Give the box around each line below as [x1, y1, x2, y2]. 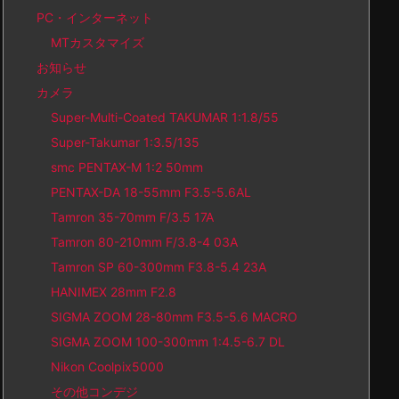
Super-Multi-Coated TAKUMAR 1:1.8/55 [51, 110, 279, 125]
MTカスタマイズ [51, 35, 144, 50]
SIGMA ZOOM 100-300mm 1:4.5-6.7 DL [51, 334, 285, 349]
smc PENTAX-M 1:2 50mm [51, 159, 203, 175]
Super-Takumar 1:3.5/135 [51, 134, 199, 150]
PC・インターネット [37, 10, 153, 25]
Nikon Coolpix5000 [51, 359, 164, 374]
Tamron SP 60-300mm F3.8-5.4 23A [51, 259, 266, 274]
